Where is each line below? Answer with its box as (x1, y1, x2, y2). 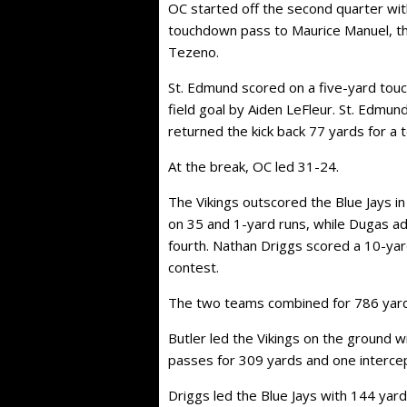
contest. (167, 258, 219, 277)
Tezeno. (167, 43, 219, 62)
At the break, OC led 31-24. (167, 157, 339, 176)
